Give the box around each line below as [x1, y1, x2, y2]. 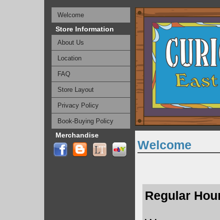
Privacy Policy [57, 102, 99, 109]
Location [57, 55, 82, 62]
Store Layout [57, 86, 94, 93]
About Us [57, 39, 84, 46]
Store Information [55, 25, 114, 33]
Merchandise [55, 131, 99, 139]
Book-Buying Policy [57, 117, 113, 125]
